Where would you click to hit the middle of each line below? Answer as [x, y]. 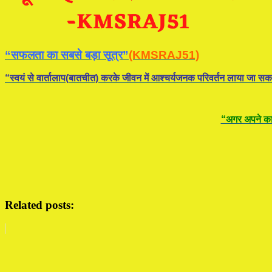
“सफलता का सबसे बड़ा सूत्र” [67, 55]
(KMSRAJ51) [164, 55]
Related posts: [39, 205]
